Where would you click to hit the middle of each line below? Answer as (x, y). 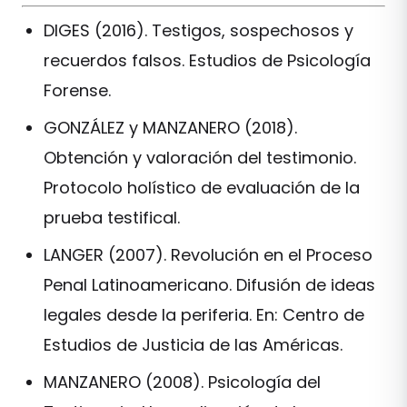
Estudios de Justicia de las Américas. (193, 344)
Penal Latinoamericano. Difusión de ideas (209, 284)
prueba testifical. (112, 217)
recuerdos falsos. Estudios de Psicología (207, 60)
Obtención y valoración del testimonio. (200, 157)
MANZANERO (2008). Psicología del (182, 382)
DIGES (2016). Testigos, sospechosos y (199, 30)
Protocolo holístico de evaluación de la (202, 187)
